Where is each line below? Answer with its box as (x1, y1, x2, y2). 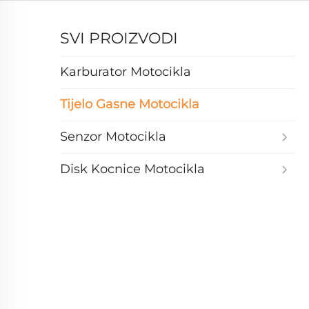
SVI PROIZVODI (60, 28, 178, 48)
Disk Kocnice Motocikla (60, 161, 205, 177)
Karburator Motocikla (60, 64, 191, 80)
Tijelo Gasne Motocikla (60, 97, 199, 112)
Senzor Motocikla (60, 129, 166, 145)
